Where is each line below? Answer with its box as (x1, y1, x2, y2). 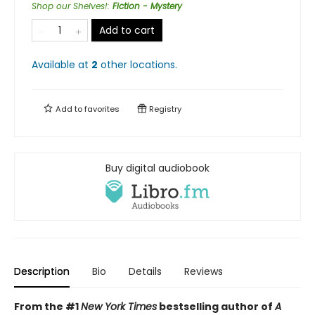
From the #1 (14, 299, 81, 314)
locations (130, 58, 175, 72)
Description (14, 264, 70, 278)
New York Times (81, 299, 157, 314)
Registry (147, 103, 181, 115)
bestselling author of (157, 299, 275, 314)
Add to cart (99, 23, 155, 38)
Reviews (184, 264, 223, 278)
